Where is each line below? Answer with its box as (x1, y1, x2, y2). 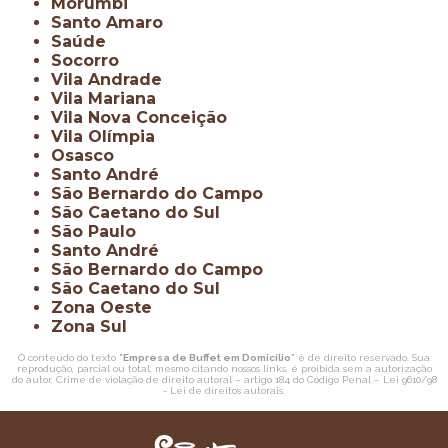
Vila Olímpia (63, 127, 156, 147)
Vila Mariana (63, 89, 157, 109)
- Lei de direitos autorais (163, 385, 283, 397)
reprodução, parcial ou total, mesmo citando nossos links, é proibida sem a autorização (16, 363, 432, 375)
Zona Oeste (63, 298, 153, 318)
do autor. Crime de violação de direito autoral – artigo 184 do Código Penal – (11, 374, 383, 386)
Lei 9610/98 (382, 374, 437, 386)
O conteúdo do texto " (18, 352, 123, 364)
